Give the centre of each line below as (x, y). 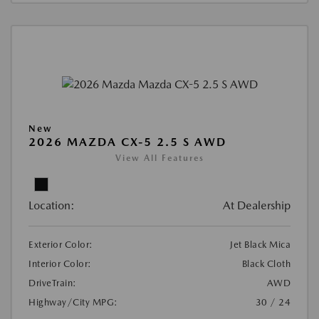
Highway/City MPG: (73, 303)
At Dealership (257, 206)
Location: (52, 206)
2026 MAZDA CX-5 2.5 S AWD (127, 142)
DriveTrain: (53, 283)
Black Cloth (266, 264)
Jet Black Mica (260, 245)
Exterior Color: (61, 245)
